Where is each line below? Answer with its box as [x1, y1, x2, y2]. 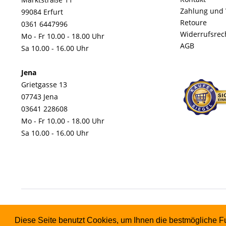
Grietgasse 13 [21, 80, 67, 89]
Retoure [180, 18, 207, 27]
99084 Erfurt [21, 7, 63, 17]
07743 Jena [21, 92, 58, 101]
